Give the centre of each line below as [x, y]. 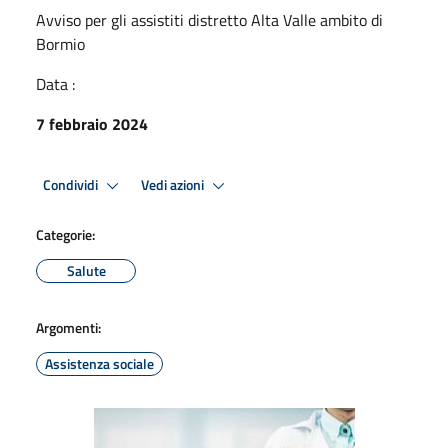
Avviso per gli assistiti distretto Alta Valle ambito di [209, 20]
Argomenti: [68, 327]
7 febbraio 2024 [92, 124]
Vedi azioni [174, 184]
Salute [86, 270]
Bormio [60, 44]
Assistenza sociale [99, 363]
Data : [55, 84]
